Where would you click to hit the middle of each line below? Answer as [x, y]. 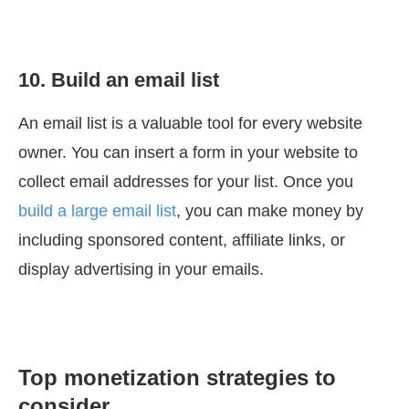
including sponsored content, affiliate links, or [182, 241]
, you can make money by [270, 211]
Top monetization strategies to [177, 378]
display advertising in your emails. [141, 270]
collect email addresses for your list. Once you [186, 182]
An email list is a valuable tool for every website [190, 124]
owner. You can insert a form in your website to [188, 153]
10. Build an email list [119, 80]
